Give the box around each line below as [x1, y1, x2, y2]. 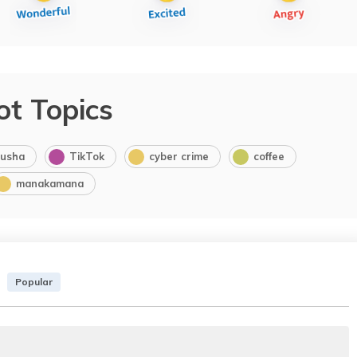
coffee [253, 149, 284, 163]
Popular [15, 276, 53, 288]
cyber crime [148, 149, 209, 163]
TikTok [69, 149, 104, 163]
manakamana [15, 176, 84, 190]
